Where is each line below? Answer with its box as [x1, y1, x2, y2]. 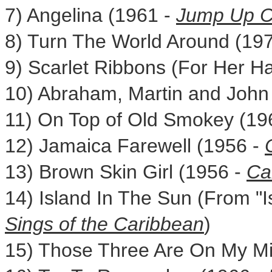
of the [53, 213, 114, 235]
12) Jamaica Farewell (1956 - [5, 135, 265, 157]
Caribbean [114, 213, 204, 235]
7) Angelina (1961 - [5, 4, 176, 26]
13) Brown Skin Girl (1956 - [5, 161, 246, 183]
